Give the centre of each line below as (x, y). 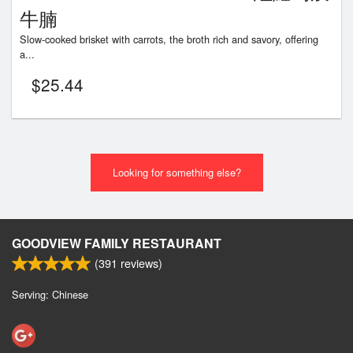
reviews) (140, 262)
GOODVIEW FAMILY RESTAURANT (117, 243)
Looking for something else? (176, 172)
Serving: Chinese (50, 294)
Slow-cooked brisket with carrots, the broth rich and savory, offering (169, 39)
